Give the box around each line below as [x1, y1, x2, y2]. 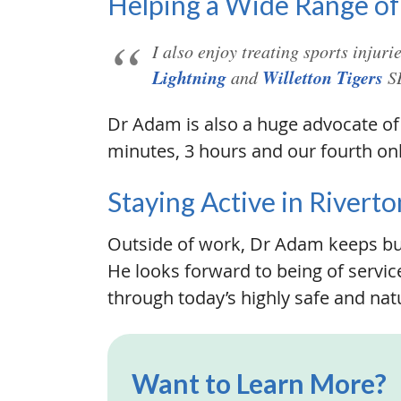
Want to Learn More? [132, 367, 387, 399]
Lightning [152, 64, 226, 90]
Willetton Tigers [262, 64, 383, 90]
